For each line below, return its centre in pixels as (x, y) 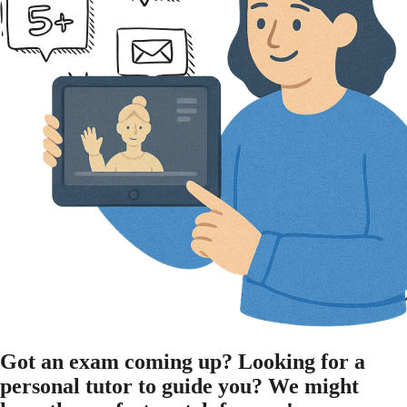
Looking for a (302, 362)
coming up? (176, 362)
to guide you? (198, 387)
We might (313, 387)
